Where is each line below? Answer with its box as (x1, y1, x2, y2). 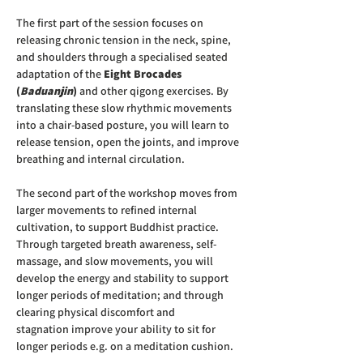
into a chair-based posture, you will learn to (16, 117, 232, 132)
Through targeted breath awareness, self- (16, 237, 216, 251)
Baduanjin (20, 83, 73, 98)
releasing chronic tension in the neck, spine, (16, 32, 233, 47)
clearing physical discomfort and (16, 305, 177, 319)
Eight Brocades (104, 66, 184, 81)
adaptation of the (16, 66, 104, 81)
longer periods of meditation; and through (16, 288, 226, 302)
